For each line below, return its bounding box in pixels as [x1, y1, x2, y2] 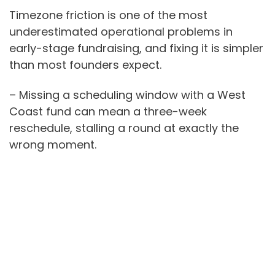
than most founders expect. [9, 57, 161, 73]
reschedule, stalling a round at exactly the [9, 120, 239, 136]
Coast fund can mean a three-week [9, 103, 207, 119]
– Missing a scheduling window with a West [9, 87, 246, 103]
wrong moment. [9, 136, 96, 152]
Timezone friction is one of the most [9, 7, 207, 23]
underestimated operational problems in [9, 24, 233, 40]
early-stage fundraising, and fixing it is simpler [9, 41, 263, 56]
